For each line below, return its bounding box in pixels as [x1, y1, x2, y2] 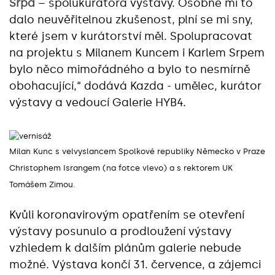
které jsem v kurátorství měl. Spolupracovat [9, 29, 252, 43]
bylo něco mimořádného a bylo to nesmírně [9, 62, 250, 76]
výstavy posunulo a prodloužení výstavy [9, 224, 231, 238]
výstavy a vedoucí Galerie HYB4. [9, 95, 186, 109]
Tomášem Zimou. [9, 179, 76, 190]
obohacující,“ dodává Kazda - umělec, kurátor [9, 79, 261, 93]
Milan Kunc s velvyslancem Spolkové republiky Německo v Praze [9, 145, 265, 157]
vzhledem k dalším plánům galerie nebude [9, 241, 241, 255]
